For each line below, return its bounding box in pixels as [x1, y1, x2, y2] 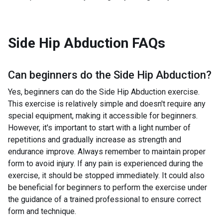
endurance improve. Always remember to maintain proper [8, 147, 206, 156]
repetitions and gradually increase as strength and [8, 135, 181, 144]
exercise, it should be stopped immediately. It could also [8, 171, 205, 180]
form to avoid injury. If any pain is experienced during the [8, 159, 203, 168]
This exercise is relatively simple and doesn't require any [8, 99, 206, 109]
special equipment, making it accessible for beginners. [8, 111, 198, 120]
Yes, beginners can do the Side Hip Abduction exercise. [8, 87, 200, 97]
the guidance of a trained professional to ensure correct [8, 195, 201, 204]
